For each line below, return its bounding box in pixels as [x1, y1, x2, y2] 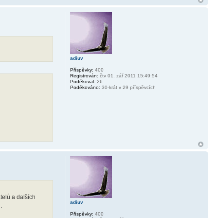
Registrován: [70, 73, 98, 78]
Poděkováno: [70, 85, 100, 90]
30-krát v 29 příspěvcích [100, 85, 156, 90]
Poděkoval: [70, 79, 95, 84]
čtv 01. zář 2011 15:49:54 [98, 73, 158, 78]
